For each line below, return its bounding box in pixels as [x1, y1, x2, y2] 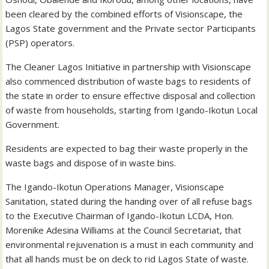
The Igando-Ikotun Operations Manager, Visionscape [5, 181, 225, 193]
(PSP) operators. [5, 37, 75, 49]
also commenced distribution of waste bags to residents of [5, 75, 251, 88]
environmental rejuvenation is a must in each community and [5, 238, 254, 251]
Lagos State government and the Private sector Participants [5, 22, 256, 35]
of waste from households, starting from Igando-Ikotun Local [5, 104, 258, 116]
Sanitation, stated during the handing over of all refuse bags [5, 195, 253, 208]
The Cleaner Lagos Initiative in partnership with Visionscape [5, 61, 252, 73]
